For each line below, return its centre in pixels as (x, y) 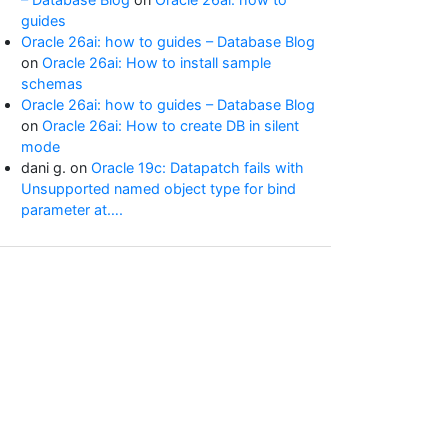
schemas (52, 83)
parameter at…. (72, 209)
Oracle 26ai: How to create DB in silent (170, 125)
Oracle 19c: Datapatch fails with (197, 167)
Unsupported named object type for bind (158, 188)
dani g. (43, 167)
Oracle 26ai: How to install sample (156, 62)
